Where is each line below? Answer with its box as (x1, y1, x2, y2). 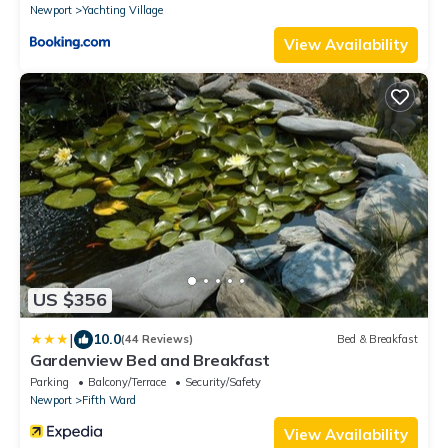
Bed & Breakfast (337, 332, 418, 347)
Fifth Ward (82, 392, 136, 407)
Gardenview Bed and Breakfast (30, 349, 271, 370)
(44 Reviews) (121, 332, 193, 347)
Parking (30, 374, 69, 389)
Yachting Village (82, 2, 163, 17)
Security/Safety (185, 374, 261, 389)
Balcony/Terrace (88, 374, 166, 389)
